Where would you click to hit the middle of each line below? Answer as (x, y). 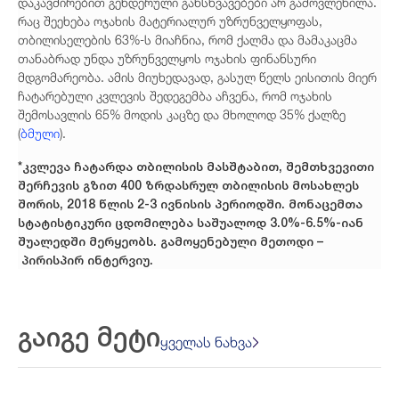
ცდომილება (154, 222)
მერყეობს (121, 241)
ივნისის (186, 204)
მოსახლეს (326, 185)
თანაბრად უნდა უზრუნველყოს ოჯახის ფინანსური (167, 59)
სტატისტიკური (65, 222)
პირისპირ (53, 260)
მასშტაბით (243, 166)
